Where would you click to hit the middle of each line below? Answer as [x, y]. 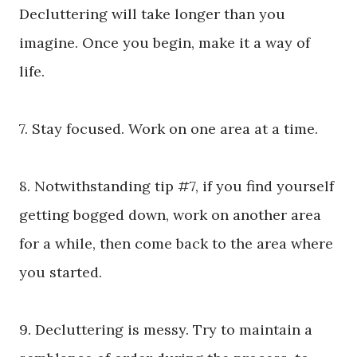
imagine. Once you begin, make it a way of [165, 43]
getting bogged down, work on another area [170, 215]
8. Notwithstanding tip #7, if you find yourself [177, 186]
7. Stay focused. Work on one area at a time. [169, 129]
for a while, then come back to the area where [176, 244]
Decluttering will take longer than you [152, 14]
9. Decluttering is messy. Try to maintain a [166, 330]
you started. [63, 273]
